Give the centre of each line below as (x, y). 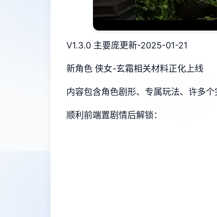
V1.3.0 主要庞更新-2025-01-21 (127, 45)
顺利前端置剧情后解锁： (114, 115)
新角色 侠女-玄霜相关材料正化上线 (135, 69)
